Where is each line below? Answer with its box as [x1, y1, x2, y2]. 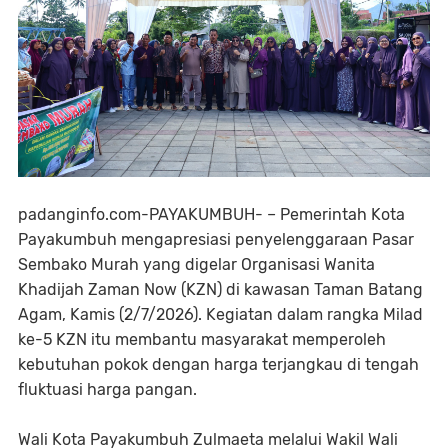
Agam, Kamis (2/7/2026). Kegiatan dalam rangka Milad [18, 305, 423, 325]
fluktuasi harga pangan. [18, 380, 197, 400]
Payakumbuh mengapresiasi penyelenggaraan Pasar [18, 230, 414, 250]
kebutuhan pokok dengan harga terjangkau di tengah [18, 355, 419, 375]
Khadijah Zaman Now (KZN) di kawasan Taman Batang [18, 280, 423, 300]
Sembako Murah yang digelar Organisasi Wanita [18, 255, 375, 275]
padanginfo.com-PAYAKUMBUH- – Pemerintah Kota [18, 205, 405, 225]
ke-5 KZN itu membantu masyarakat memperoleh [18, 330, 386, 350]
